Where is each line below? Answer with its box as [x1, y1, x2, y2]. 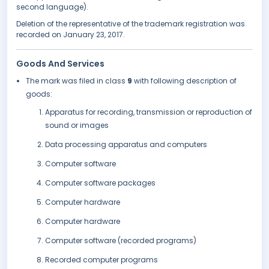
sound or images [45, 120, 109, 131]
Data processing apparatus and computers [45, 139, 207, 150]
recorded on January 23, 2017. [16, 29, 125, 40]
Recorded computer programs [45, 255, 158, 265]
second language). [16, 2, 88, 13]
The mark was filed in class [26, 76, 127, 86]
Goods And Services [16, 58, 104, 70]
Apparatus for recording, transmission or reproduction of [45, 107, 252, 118]
